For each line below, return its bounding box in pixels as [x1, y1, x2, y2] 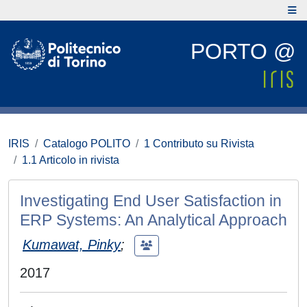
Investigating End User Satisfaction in [20, 192, 282, 210]
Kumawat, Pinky [23, 236, 121, 252]
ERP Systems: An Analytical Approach [20, 211, 287, 229]
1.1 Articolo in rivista [22, 154, 119, 166]
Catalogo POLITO [43, 138, 130, 149]
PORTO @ [191, 39, 295, 64]
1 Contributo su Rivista [144, 138, 254, 149]
